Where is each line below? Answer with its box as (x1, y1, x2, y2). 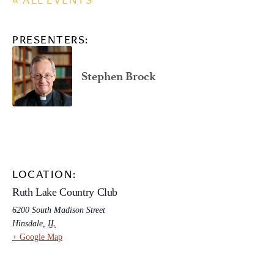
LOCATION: (12, 170, 76, 180)
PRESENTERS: (12, 36, 89, 46)
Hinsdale (12, 218, 43, 228)
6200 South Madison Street (12, 205, 105, 215)
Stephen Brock (81, 68, 157, 83)
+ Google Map (12, 232, 62, 242)
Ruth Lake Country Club (12, 185, 118, 198)
